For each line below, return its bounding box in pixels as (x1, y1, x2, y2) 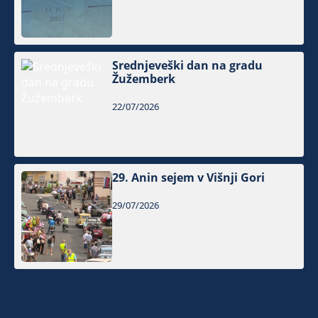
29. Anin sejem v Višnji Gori (112, 170, 265, 186)
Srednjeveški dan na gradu (112, 57, 263, 74)
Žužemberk (112, 71, 176, 87)
